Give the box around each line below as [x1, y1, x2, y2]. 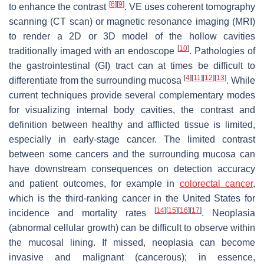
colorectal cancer [179, 178, 253, 189]
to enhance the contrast [9, 1, 109, 12]
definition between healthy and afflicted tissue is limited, [9, 119, 255, 130]
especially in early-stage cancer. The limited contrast [9, 134, 255, 144]
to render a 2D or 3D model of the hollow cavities [9, 31, 255, 41]
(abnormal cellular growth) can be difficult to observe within [9, 222, 255, 233]
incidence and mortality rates [9, 207, 154, 218]
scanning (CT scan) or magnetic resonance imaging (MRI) [9, 16, 255, 27]
